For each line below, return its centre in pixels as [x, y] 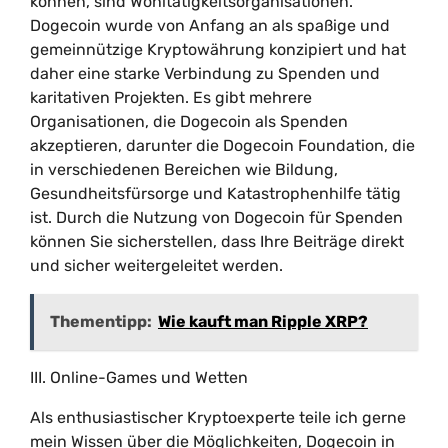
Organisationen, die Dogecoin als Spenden [189, 121]
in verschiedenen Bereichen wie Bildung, [184, 169]
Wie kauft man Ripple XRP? [263, 321]
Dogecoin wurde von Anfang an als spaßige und [210, 25]
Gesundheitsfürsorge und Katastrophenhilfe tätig [215, 193]
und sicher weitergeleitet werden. [156, 265]
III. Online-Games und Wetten [139, 377]
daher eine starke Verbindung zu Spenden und [205, 73]
